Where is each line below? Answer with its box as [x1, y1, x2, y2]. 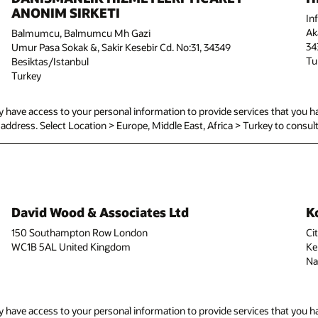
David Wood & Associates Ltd [11, 204, 189, 221]
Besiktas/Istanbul [11, 54, 89, 68]
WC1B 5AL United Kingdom [11, 239, 131, 253]
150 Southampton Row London [11, 225, 148, 239]
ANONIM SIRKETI [11, 4, 120, 22]
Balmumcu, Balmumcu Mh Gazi [11, 26, 150, 40]
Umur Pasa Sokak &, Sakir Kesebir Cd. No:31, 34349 [11, 40, 231, 54]
